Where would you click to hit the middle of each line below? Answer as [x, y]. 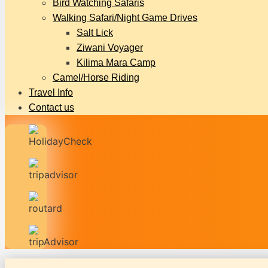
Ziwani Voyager [110, 48]
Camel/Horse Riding [96, 77]
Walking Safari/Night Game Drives [125, 18]
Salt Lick [95, 33]
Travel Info [51, 92]
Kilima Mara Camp [116, 63]
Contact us [51, 107]
